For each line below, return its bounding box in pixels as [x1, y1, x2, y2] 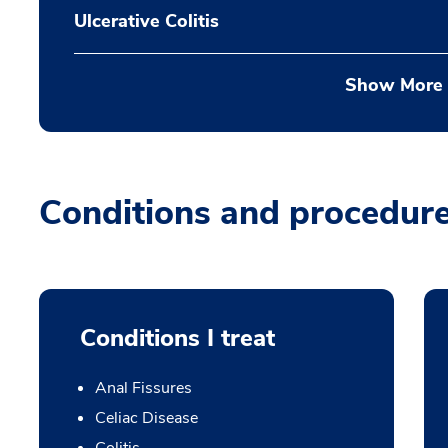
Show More [344, 73, 443, 98]
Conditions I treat [79, 322, 275, 355]
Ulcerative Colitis [74, 9, 219, 34]
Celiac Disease [94, 407, 198, 430]
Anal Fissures [94, 377, 192, 400]
